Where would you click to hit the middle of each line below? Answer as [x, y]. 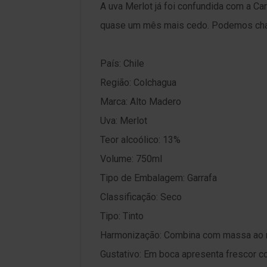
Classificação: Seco [141, 197]
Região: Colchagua [138, 83]
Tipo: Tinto [122, 216]
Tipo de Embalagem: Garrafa [159, 178]
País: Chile [122, 63]
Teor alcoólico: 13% [140, 140]
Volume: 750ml [131, 159]
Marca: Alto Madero [141, 102]
